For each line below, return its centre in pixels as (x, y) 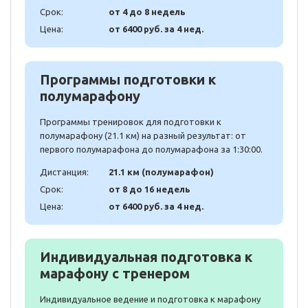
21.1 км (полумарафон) (161, 172)
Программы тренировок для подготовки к (131, 122)
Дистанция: (64, 172)
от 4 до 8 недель (147, 12)
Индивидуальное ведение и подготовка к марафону (150, 299)
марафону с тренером (115, 274)
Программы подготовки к (128, 80)
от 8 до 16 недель (150, 189)
